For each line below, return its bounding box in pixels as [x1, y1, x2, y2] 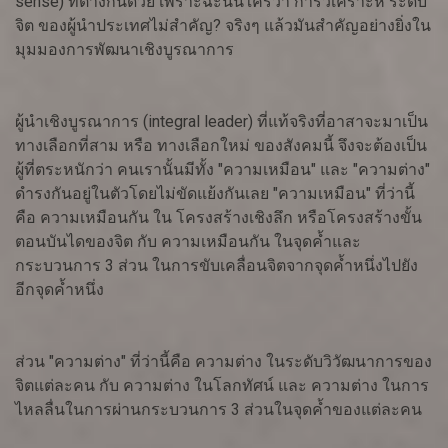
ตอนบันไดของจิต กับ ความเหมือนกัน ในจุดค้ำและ [15, 232, 361, 252]
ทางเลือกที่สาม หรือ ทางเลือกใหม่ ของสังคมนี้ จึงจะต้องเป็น [15, 136, 427, 156]
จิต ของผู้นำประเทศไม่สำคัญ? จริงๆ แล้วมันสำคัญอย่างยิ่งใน [15, 16, 431, 36]
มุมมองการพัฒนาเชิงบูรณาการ [15, 40, 234, 60]
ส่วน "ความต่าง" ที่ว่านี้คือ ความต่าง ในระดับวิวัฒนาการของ [15, 352, 432, 372]
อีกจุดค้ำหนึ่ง [15, 280, 104, 300]
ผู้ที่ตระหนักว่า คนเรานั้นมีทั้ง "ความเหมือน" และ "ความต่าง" [15, 160, 430, 180]
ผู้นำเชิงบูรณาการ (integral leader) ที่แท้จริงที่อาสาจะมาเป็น [15, 112, 428, 132]
